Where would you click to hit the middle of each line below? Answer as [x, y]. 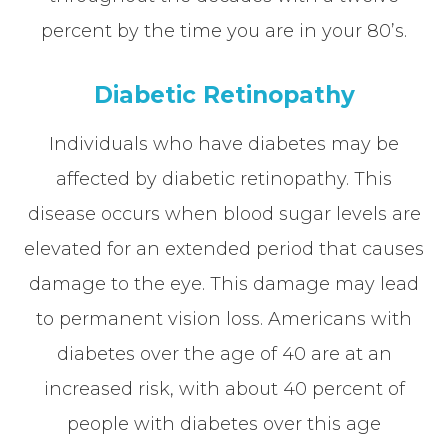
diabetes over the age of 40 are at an [224, 353]
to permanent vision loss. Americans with [224, 318]
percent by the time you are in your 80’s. [224, 30]
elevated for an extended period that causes [224, 248]
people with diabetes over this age [224, 423]
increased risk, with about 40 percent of [224, 388]
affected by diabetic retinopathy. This [224, 178]
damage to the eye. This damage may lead [224, 283]
